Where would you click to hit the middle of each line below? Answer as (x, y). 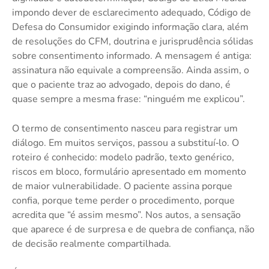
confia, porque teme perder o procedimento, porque (123, 200)
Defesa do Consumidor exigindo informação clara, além (130, 27)
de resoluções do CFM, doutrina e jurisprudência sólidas (133, 41)
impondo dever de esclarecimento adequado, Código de (131, 12)
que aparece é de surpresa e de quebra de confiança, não (133, 229)
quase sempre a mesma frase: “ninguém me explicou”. (128, 99)
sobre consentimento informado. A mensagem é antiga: (132, 56)
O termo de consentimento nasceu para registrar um (125, 128)
